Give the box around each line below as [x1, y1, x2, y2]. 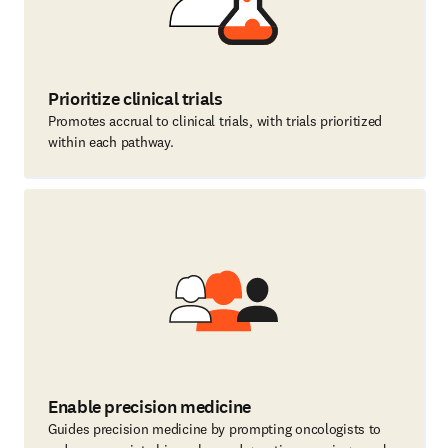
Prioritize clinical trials [48, 87, 223, 111]
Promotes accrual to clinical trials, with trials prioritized [48, 112, 383, 130]
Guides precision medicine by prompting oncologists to [48, 420, 382, 438]
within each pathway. [48, 133, 174, 151]
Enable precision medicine [48, 395, 251, 419]
